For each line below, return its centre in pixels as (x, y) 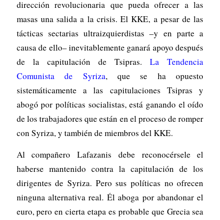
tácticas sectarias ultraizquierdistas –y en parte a (110, 33)
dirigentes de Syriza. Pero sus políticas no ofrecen (110, 183)
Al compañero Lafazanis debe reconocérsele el (110, 154)
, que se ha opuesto (154, 76)
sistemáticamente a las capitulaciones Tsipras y (110, 90)
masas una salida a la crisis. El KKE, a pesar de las (110, 19)
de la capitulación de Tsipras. (83, 62)
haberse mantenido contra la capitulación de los (110, 168)
